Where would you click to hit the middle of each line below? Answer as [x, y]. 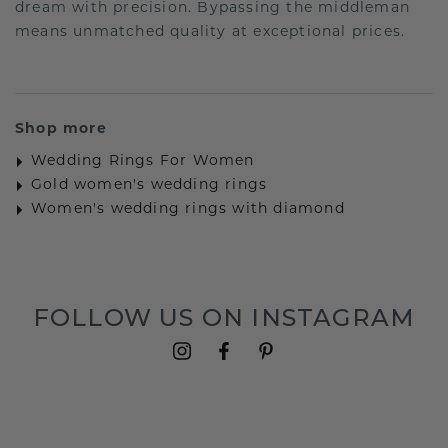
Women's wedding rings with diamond [188, 210]
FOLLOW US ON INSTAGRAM [224, 318]
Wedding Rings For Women [143, 162]
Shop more [61, 130]
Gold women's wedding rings [149, 186]
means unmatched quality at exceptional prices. [210, 33]
